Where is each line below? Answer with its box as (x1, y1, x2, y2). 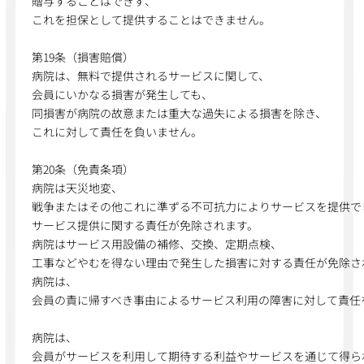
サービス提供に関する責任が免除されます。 (31, 217, 258, 233)
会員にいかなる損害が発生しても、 (32, 86, 214, 102)
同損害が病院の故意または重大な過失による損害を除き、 (32, 105, 327, 121)
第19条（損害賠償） (32, 49, 135, 65)
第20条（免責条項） (31, 161, 134, 177)
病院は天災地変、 (31, 180, 123, 196)
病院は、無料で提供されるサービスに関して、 (32, 67, 271, 84)
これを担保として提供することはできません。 (32, 11, 271, 28)
